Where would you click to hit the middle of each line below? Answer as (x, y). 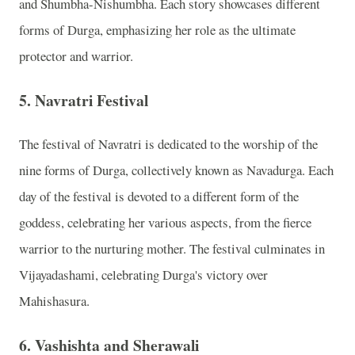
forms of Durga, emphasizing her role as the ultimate (157, 30)
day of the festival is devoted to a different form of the (159, 197)
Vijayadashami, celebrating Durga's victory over (143, 275)
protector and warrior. (76, 56)
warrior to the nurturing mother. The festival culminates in (172, 249)
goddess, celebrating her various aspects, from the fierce (165, 223)
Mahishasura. (54, 301)
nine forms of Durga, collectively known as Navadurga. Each (176, 170)
